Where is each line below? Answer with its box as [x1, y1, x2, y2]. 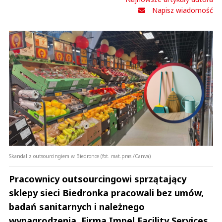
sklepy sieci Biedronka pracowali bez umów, [9, 186, 204, 199]
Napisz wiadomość [152, 5, 213, 15]
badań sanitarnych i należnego [9, 200, 145, 213]
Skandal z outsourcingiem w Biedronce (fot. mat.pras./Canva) [9, 152, 151, 160]
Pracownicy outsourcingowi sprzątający [9, 172, 186, 185]
